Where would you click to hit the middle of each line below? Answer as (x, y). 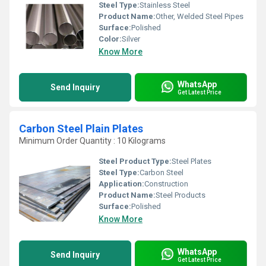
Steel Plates (191, 161)
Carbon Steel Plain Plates (81, 129)
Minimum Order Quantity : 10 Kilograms (92, 141)
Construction (166, 184)
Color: (110, 39)
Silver (131, 39)
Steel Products (180, 195)
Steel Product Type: (135, 161)
